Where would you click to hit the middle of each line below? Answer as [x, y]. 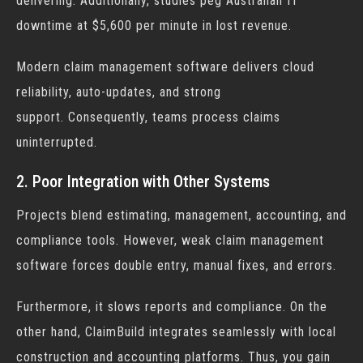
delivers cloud [271, 67]
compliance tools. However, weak [116, 240]
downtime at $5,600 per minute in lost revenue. [154, 26]
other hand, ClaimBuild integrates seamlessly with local [176, 332]
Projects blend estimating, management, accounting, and [181, 215]
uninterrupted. [57, 142]
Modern [40, 67]
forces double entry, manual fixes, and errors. [202, 265]
